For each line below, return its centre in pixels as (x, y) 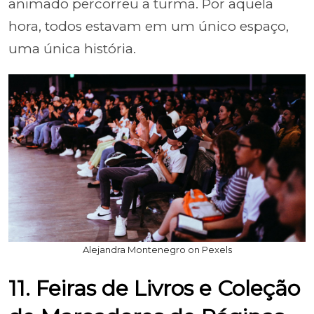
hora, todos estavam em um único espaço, (149, 26)
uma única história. (72, 49)
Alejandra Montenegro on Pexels (157, 249)
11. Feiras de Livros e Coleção (154, 288)
